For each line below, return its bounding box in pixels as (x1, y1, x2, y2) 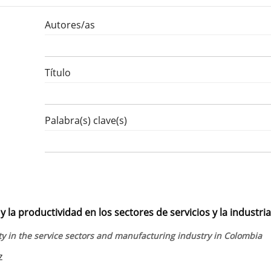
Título (45, 65, 71, 79)
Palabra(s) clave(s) (45, 113, 127, 127)
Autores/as (45, 18, 95, 31)
